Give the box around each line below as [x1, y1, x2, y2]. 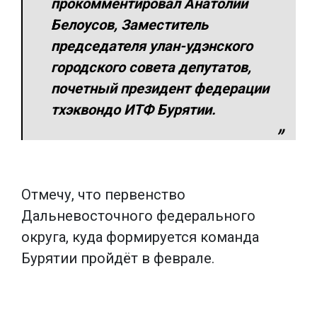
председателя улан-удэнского [51, 37, 253, 54]
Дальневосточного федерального [21, 207, 255, 224]
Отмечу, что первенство [21, 185, 185, 203]
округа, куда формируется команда [21, 228, 259, 246]
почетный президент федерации [51, 79, 269, 97]
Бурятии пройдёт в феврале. [21, 249, 221, 267]
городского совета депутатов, [51, 58, 251, 76]
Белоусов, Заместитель [51, 16, 208, 33]
